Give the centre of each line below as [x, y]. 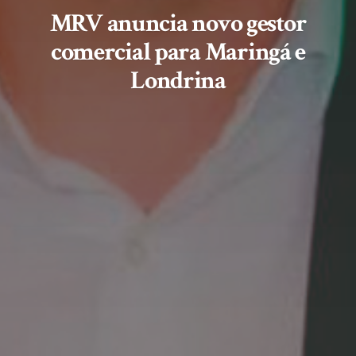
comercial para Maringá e [178, 51]
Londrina [178, 80]
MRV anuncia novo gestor [178, 23]
